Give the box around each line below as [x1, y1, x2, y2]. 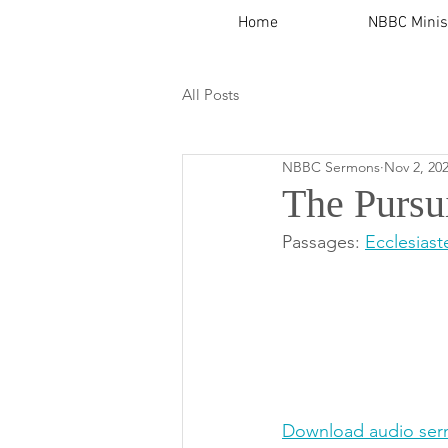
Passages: [282, 231, 365, 253]
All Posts [182, 84, 239, 104]
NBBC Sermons [282, 157, 380, 176]
